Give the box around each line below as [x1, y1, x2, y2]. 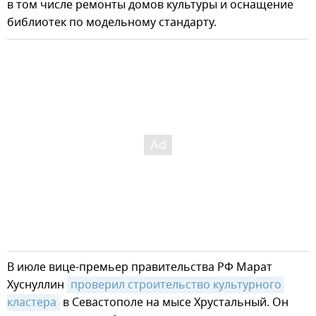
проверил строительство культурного [71, 276, 281, 294]
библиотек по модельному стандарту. [7, 14, 217, 32]
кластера [7, 294, 56, 312]
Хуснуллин [7, 276, 67, 294]
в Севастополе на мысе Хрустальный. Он [60, 294, 288, 312]
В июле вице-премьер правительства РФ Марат [7, 259, 272, 276]
